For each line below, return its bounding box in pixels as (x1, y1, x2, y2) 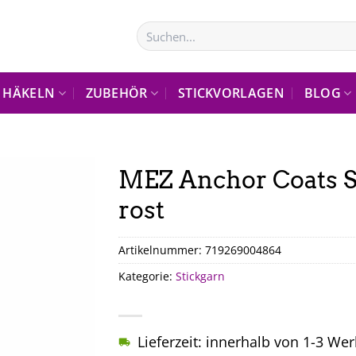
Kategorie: (118, 268, 176, 284)
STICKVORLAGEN (177, 84, 284, 102)
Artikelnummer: (118, 242, 205, 257)
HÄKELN (2, 84, 56, 102)
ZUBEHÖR (85, 84, 148, 102)
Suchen (136, 21, 172, 37)
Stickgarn (176, 268, 225, 284)
